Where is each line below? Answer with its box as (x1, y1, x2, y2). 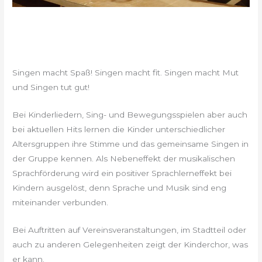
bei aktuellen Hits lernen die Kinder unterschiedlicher (12, 124, 226, 134)
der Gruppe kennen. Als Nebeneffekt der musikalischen (12, 153, 236, 163)
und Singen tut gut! (12, 82, 90, 92)
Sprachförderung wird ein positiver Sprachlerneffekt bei (12, 168, 232, 178)
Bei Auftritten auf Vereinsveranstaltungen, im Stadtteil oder (12, 225, 247, 235)
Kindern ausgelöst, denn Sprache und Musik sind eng (12, 182, 227, 192)
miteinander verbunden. (12, 197, 109, 207)
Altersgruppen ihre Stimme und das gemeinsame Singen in (12, 139, 249, 149)
